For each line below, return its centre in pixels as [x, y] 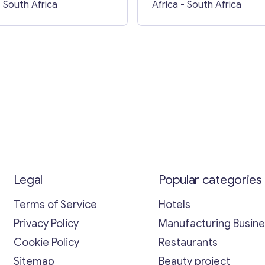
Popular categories [210, 180]
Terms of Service [55, 204]
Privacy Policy [46, 223]
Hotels [175, 204]
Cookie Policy [46, 242]
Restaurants [188, 242]
